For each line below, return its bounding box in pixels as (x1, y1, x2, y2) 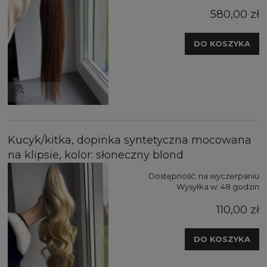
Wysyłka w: (176, 181, 219, 191)
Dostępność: (148, 170, 197, 181)
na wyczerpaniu (198, 170, 259, 181)
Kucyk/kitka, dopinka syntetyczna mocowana (8, 133, 252, 147)
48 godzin (221, 181, 259, 191)
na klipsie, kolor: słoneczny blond (8, 148, 184, 162)
